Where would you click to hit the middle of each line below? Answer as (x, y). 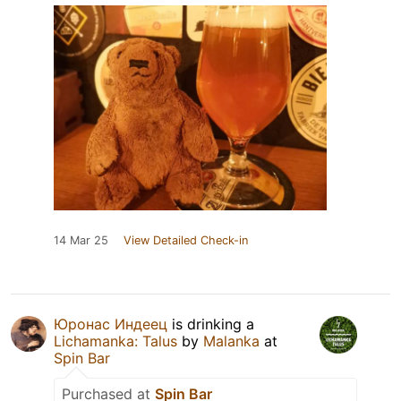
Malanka (231, 341)
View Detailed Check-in (186, 241)
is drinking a (211, 324)
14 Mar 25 (81, 241)
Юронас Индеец (111, 324)
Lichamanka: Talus (115, 341)
